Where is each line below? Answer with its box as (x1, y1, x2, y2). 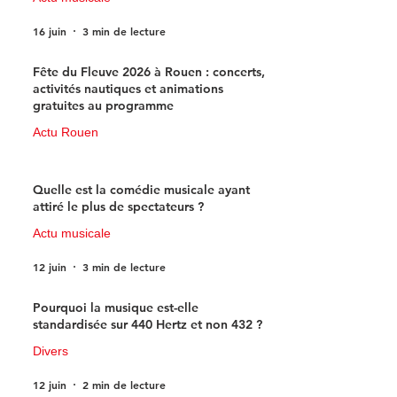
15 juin (33, 159, 66, 174)
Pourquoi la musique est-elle (33, 300, 198, 316)
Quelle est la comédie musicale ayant (33, 182, 250, 198)
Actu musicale (33, 226, 111, 241)
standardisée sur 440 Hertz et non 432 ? (33, 316, 262, 333)
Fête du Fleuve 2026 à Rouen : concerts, (33, 64, 265, 81)
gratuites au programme (33, 97, 174, 114)
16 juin (33, 24, 66, 39)
